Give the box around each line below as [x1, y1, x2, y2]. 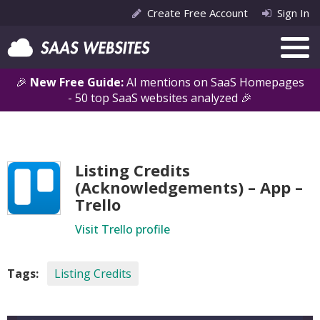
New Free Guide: [30, 74, 126, 90]
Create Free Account [147, 6, 248, 20]
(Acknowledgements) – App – [75, 176, 303, 198]
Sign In [277, 6, 309, 20]
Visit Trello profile [75, 221, 170, 237]
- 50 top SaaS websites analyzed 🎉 [68, 90, 252, 106]
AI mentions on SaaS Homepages [126, 74, 304, 90]
